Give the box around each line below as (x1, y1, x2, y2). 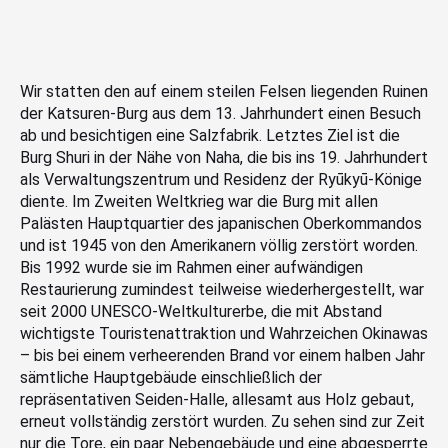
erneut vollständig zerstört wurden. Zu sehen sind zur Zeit (20, 412, 425, 432)
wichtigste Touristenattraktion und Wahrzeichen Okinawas (20, 324, 428, 344)
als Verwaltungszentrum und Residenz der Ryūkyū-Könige (20, 170, 422, 190)
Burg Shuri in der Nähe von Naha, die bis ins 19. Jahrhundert (20, 148, 428, 168)
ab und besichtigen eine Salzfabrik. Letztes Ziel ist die (20, 126, 400, 146)
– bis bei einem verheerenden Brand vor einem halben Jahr (20, 346, 425, 366)
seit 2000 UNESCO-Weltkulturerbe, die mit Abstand (20, 302, 382, 322)
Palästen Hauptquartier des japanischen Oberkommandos (20, 214, 422, 234)
